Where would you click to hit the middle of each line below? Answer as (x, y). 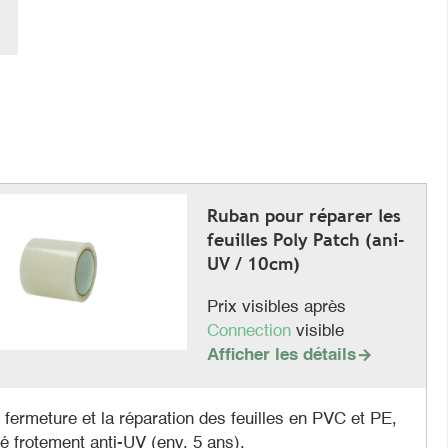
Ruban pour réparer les (303, 215)
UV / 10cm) (253, 263)
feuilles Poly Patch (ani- (305, 239)
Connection (251, 331)
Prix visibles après (276, 307)
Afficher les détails (281, 355)
